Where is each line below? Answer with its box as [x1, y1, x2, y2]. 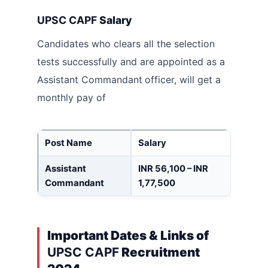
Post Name [45, 138, 92, 149]
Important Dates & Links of [47, 228, 209, 243]
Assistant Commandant [37, 74, 142, 86]
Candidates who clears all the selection [37, 38, 215, 50]
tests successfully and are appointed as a [37, 56, 225, 68]
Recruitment [119, 245, 200, 260]
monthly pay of [37, 92, 106, 104]
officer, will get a [145, 74, 221, 86]
